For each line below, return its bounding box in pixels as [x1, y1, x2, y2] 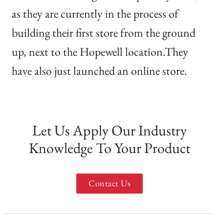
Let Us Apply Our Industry [32, 121, 187, 140]
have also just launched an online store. [12, 63, 187, 78]
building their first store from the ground [12, 25, 196, 40]
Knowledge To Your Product [29, 138, 190, 157]
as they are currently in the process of [12, 6, 178, 21]
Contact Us [88, 177, 131, 189]
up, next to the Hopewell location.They [12, 44, 188, 59]
